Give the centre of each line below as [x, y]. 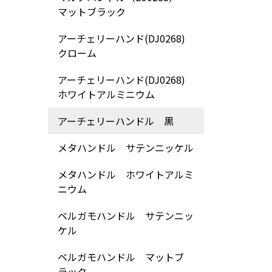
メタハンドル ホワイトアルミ [125, 174]
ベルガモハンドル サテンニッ [125, 216]
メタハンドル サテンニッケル [125, 148]
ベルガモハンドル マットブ [121, 257]
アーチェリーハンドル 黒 [115, 121]
